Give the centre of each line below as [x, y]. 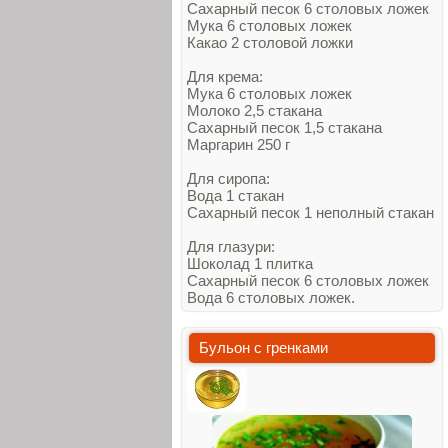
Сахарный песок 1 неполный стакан [310, 212]
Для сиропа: [228, 178]
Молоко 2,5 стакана [254, 110]
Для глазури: [231, 246]
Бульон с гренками [263, 347]
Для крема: [225, 76]
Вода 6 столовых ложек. [271, 297]
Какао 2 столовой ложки [270, 42]
